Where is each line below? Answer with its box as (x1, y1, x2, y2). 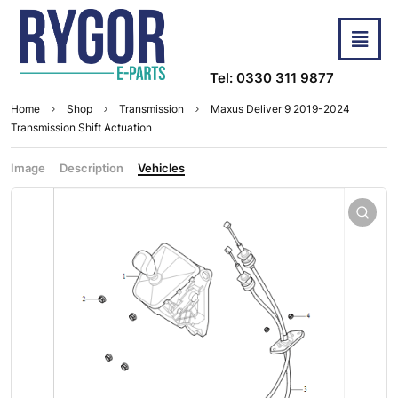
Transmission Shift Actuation (11, 121, 152, 135)
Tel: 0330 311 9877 (210, 69, 334, 87)
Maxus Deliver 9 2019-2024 (211, 102, 350, 116)
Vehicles (138, 161, 185, 176)
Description (60, 161, 123, 176)
